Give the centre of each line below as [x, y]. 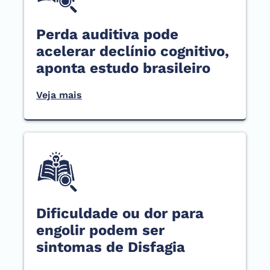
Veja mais [59, 95]
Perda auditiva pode [107, 35]
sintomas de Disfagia [111, 247]
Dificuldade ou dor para [120, 214]
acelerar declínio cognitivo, [133, 52]
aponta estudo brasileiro [123, 68]
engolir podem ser [100, 231]
